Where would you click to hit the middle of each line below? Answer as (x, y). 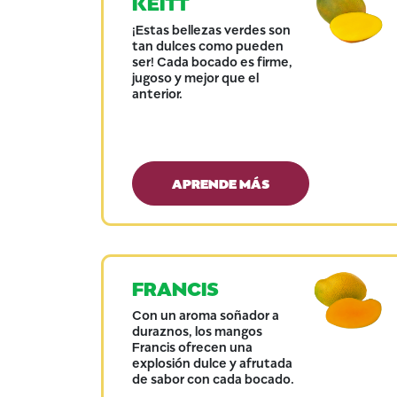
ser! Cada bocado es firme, (212, 61)
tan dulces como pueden (208, 45)
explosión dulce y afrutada (212, 362)
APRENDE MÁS (221, 182)
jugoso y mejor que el (195, 77)
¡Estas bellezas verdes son (211, 29)
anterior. (157, 93)
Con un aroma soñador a (206, 314)
